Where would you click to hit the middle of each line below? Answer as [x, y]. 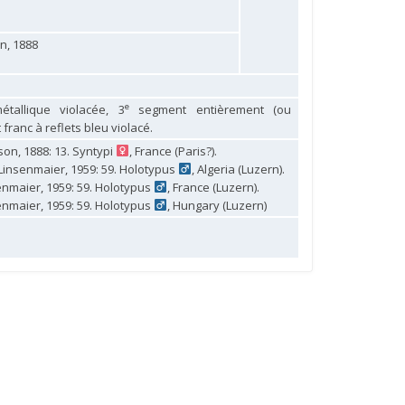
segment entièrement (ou [210, 109]
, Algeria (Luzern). [238, 169]
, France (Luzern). [213, 187]
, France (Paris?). [173, 151]
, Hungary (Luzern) [217, 205]
